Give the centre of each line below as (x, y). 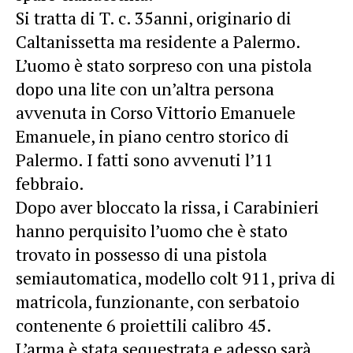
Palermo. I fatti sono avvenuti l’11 (145, 160)
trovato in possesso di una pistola (141, 254)
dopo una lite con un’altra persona (145, 89)
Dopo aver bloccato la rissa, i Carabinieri (167, 207)
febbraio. (50, 183)
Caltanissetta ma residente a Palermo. (158, 41)
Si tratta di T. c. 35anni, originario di (154, 18)
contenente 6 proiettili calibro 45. (144, 325)
